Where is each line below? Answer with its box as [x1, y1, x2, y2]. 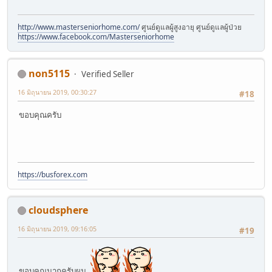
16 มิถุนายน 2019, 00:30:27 [18, 87, 97, 97]
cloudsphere [29, 203, 88, 217]
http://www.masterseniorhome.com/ [18, 21, 140, 32]
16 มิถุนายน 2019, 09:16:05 [18, 223, 97, 233]
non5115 [29, 66, 70, 80]
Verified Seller [81, 68, 134, 80]
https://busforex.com [18, 169, 87, 180]
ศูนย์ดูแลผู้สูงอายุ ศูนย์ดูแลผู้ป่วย [140, 21, 242, 32]
